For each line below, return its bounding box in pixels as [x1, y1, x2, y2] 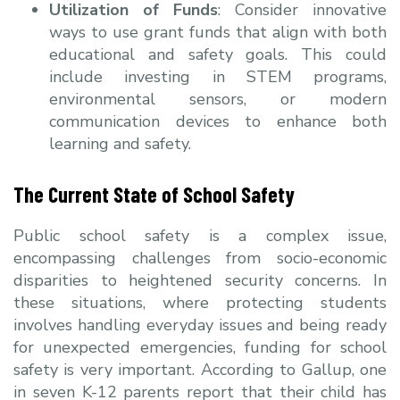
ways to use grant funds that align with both [49, 21, 387, 43]
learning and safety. [49, 132, 191, 154]
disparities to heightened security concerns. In [13, 269, 387, 291]
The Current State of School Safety [13, 180, 295, 207]
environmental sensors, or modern [49, 87, 387, 110]
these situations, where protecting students [13, 291, 387, 313]
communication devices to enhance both [49, 110, 387, 132]
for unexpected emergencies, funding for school [13, 336, 387, 358]
